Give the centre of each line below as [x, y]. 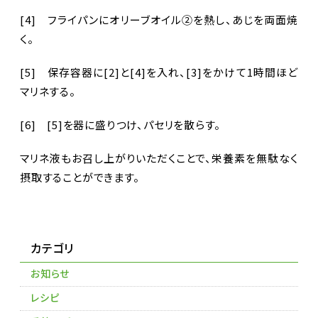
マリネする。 [48, 91]
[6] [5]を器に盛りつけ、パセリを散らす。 [120, 124]
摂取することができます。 [80, 177]
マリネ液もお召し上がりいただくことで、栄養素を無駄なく [159, 158]
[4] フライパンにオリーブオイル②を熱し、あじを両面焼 [159, 19]
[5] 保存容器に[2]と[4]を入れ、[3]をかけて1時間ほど [159, 72]
